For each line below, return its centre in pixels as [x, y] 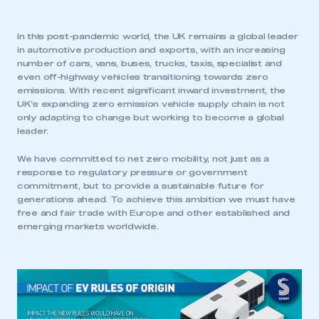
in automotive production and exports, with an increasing [151, 51]
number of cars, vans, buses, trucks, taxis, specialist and [150, 64]
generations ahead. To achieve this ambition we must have [156, 200]
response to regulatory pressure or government [132, 173]
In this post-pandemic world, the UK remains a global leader [158, 37]
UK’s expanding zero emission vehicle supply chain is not [151, 105]
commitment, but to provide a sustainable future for [141, 187]
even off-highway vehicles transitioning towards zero [143, 78]
